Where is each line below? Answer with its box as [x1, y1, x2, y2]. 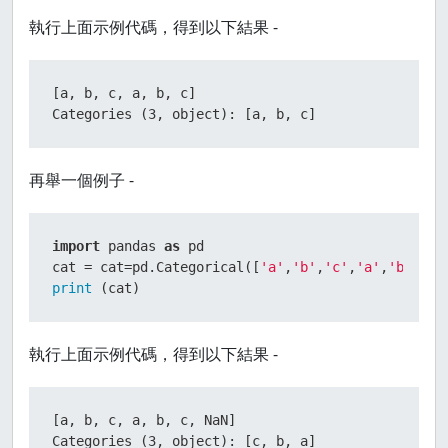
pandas [100, 238, 164, 254]
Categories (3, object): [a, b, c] [52, 106, 316, 122]
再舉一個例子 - [29, 169, 134, 191]
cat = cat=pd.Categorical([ [52, 259, 260, 275]
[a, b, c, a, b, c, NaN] [52, 412, 236, 428]
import [52, 238, 100, 254]
